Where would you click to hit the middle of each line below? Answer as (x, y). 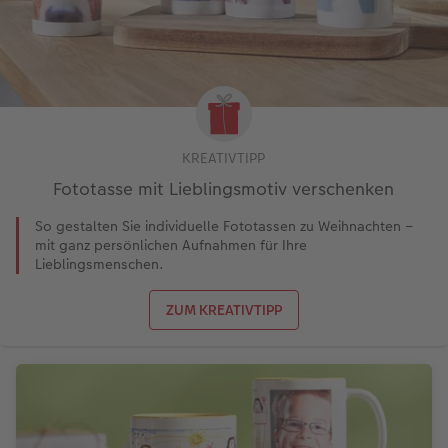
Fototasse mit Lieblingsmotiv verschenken (224, 188)
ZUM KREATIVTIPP (223, 309)
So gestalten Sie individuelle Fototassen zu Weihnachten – (224, 225)
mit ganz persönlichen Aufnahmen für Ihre (171, 244)
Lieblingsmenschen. (99, 263)
